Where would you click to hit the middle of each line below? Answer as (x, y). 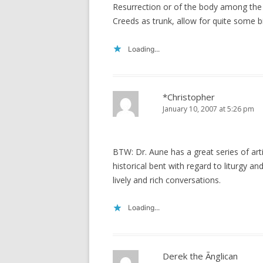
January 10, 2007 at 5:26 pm (208, 109)
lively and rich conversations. (167, 180)
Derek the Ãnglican (200, 256)
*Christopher (189, 97)
